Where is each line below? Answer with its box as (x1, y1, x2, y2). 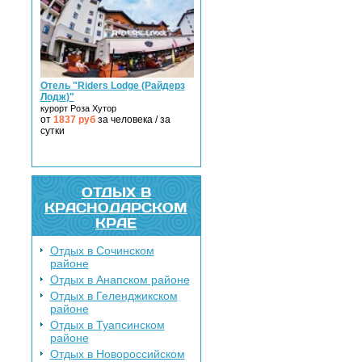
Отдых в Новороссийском (49, 347, 185, 360)
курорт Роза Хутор (40, 103, 116, 113)
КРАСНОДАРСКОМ (44, 199, 187, 215)
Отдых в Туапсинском (49, 318, 165, 331)
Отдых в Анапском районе (49, 272, 190, 286)
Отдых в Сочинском (49, 243, 154, 257)
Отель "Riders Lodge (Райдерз (40, 79, 185, 91)
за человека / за (95, 113, 170, 125)
